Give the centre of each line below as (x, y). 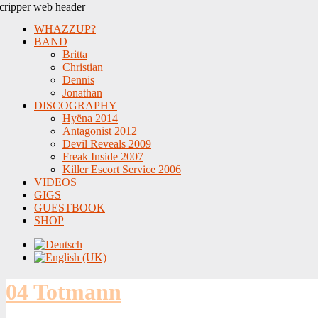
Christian (83, 67)
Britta (75, 54)
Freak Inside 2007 (103, 157)
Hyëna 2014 (90, 118)
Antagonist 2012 (100, 131)
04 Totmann (64, 292)
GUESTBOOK (70, 208)
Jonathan (82, 93)
